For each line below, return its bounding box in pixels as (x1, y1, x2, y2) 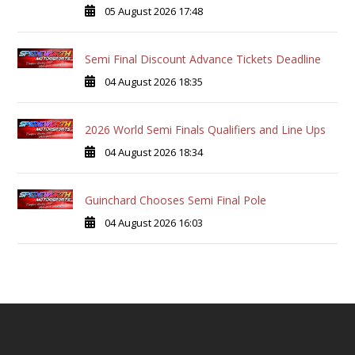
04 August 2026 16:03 (104, 216, 203, 231)
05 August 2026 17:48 (104, 4, 203, 19)
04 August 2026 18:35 (104, 74, 203, 90)
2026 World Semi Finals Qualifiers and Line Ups (84, 122, 326, 138)
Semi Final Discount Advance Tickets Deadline (84, 52, 321, 67)
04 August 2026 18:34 (104, 145, 203, 160)
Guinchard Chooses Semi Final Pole (84, 193, 266, 208)
